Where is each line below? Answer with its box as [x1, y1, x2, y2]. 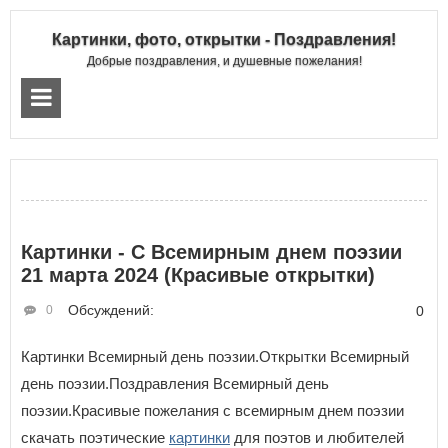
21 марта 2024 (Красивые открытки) [21, 264, 375, 286]
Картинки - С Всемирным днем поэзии [21, 241, 402, 263]
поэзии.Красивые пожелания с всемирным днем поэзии [21, 402, 404, 419]
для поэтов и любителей [230, 429, 404, 446]
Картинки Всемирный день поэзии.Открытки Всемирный [21, 348, 409, 365]
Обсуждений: [68, 302, 154, 318]
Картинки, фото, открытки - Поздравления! [52, 31, 396, 48]
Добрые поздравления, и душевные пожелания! [86, 54, 362, 68]
